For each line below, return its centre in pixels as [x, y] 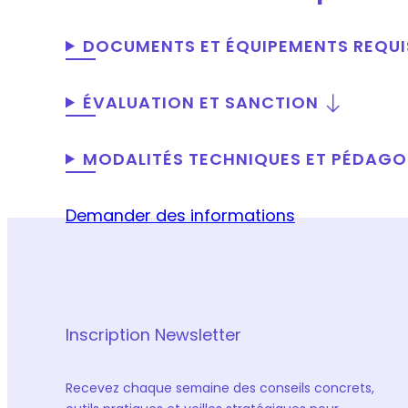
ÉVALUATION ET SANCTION [200, 102]
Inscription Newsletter [153, 334]
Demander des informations [180, 215]
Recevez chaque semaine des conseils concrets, [220, 388]
